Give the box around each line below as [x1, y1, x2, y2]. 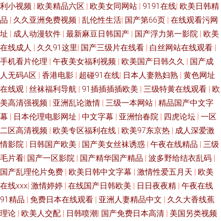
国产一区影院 [27, 153, 76, 163]
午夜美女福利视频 [53, 57, 118, 66]
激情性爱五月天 [137, 167, 194, 177]
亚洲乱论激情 [53, 98, 102, 108]
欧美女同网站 [90, 1, 139, 11]
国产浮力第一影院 [135, 29, 200, 38]
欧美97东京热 [121, 126, 172, 135]
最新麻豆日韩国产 [66, 29, 131, 38]
